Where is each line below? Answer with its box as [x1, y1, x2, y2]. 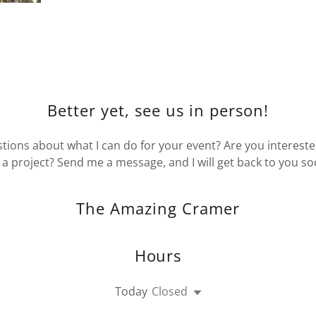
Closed [152, 283, 188, 299]
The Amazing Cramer [76, 197, 240, 219]
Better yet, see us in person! [47, 99, 269, 121]
